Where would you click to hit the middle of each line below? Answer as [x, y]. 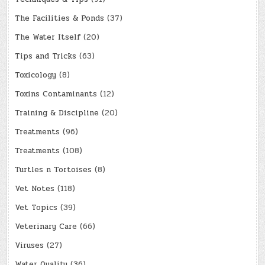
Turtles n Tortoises [54, 170]
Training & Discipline [57, 113]
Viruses [30, 246]
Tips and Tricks [46, 56]
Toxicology [36, 75]
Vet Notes [35, 189]
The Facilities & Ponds [60, 19]
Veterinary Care [46, 227]
